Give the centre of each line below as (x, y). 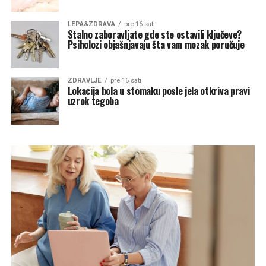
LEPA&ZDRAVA (91, 24)
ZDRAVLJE (84, 80)
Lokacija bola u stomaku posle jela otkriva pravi (159, 91)
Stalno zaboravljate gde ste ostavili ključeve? (154, 34)
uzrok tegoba (93, 101)
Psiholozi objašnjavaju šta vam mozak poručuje (156, 45)
